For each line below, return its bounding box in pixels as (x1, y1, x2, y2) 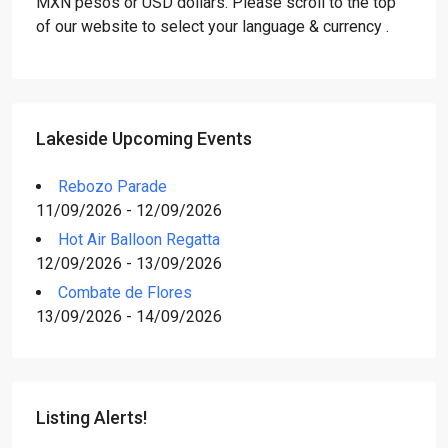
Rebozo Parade (58, 177, 167, 196)
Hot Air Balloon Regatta (58, 230, 220, 249)
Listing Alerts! (36, 407, 147, 428)
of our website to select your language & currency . (36, 17, 389, 36)
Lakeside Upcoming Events (36, 128, 252, 149)
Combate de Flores (58, 283, 192, 302)
